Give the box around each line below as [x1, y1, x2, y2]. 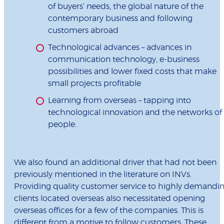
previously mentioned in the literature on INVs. [14, 170, 191, 179]
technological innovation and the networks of [48, 108, 222, 117]
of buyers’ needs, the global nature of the [48, 2, 203, 11]
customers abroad [48, 26, 118, 35]
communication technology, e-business [48, 55, 199, 64]
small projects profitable [48, 79, 141, 88]
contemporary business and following [48, 14, 192, 23]
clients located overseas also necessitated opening [14, 194, 205, 203]
